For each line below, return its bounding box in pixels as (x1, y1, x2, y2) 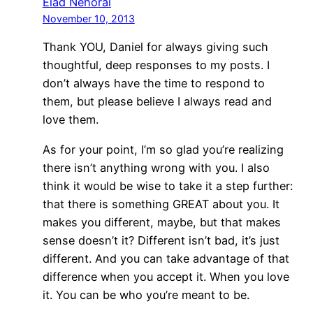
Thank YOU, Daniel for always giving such (42, 40, 268, 54)
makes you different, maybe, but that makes (42, 214, 281, 229)
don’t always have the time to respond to (42, 76, 265, 91)
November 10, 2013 (42, 13, 135, 25)
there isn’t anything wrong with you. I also (42, 160, 270, 175)
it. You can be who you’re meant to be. (42, 287, 249, 302)
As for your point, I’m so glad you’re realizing (42, 142, 284, 156)
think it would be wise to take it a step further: (42, 178, 293, 193)
